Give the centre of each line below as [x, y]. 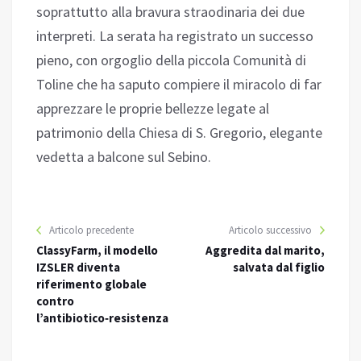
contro [55, 301]
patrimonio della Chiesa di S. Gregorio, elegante [179, 133]
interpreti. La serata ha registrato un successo [175, 36]
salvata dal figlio [279, 268]
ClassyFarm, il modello [97, 251]
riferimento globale [91, 284]
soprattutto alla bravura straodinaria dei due [170, 12]
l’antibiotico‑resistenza [102, 318]
